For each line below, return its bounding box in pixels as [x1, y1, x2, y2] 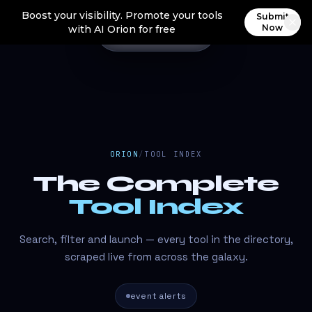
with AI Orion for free [68, 23, 176, 36]
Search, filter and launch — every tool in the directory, [19, 233, 293, 246]
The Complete [33, 170, 279, 197]
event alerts [130, 290, 187, 302]
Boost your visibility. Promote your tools [21, 9, 223, 22]
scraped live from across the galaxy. [64, 250, 248, 263]
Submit [256, 11, 289, 22]
